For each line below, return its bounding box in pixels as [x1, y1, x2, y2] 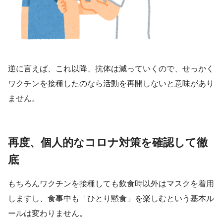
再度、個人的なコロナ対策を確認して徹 [8, 136, 208, 149]
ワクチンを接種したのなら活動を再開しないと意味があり [8, 79, 214, 88]
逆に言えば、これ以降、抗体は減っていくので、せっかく [8, 64, 214, 73]
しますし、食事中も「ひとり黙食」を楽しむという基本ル [8, 194, 214, 203]
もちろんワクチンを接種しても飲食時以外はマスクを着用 [8, 179, 214, 188]
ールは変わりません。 [8, 209, 87, 218]
